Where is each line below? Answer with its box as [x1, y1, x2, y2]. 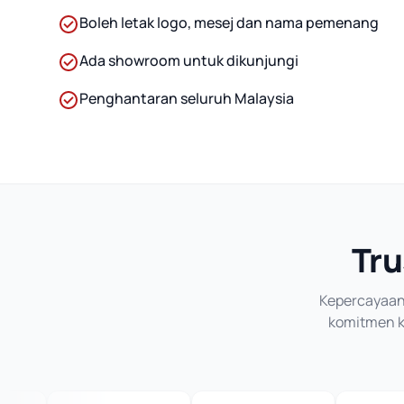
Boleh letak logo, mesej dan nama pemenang [79, 13, 379, 33]
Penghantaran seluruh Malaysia [79, 88, 294, 109]
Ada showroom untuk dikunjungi [79, 50, 298, 71]
